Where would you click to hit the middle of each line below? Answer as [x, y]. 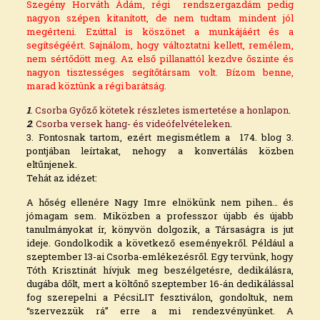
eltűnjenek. [51, 165]
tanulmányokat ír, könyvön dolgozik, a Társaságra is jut [160, 230]
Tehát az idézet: [61, 178]
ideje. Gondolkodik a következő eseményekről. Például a [160, 243]
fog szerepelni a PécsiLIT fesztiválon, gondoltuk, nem [160, 297]
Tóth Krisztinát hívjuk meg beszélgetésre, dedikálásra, [160, 270]
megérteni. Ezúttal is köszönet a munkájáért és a [160, 32]
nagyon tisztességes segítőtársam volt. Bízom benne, [160, 72]
